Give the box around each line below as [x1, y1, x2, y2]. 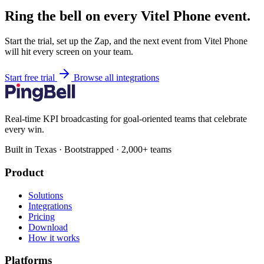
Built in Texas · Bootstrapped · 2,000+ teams [5, 144, 171, 155]
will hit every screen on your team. [5, 47, 133, 57]
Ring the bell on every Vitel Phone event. [5, 8, 250, 24]
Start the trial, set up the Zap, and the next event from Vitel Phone [5, 36, 247, 47]
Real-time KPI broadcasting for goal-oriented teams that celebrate [5, 114, 247, 124]
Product [5, 166, 44, 179]
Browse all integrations [74, 72, 159, 83]
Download [28, 222, 68, 232]
